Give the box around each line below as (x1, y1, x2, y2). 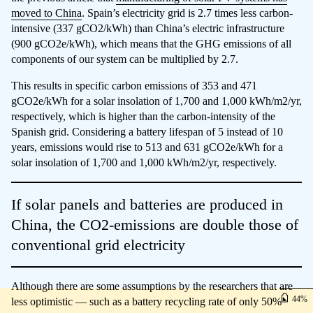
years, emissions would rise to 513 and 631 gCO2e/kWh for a (11, 140, 283, 153)
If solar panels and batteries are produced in (11, 195, 283, 213)
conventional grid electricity (11, 235, 185, 254)
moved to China (11, 6, 82, 19)
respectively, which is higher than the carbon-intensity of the (11, 110, 275, 122)
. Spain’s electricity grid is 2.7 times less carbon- (82, 6, 293, 19)
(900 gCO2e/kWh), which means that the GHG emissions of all (11, 37, 291, 50)
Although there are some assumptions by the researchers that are (11, 279, 293, 292)
